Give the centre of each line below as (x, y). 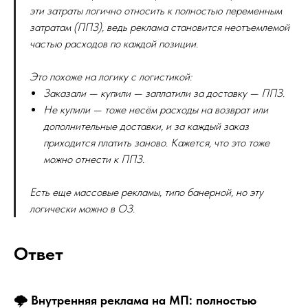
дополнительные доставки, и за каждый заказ (146, 126)
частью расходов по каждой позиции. (114, 44)
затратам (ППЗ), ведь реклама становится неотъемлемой (159, 27)
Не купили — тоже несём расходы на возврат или (156, 110)
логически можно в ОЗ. (82, 209)
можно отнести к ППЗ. (94, 159)
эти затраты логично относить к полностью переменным (156, 11)
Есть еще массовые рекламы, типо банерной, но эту (146, 192)
